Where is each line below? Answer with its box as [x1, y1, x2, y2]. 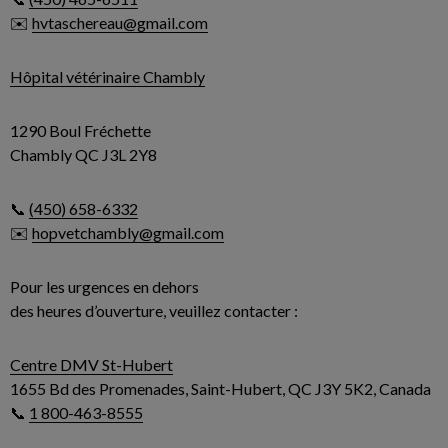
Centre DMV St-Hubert [10, 355, 173, 374]
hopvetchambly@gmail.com [32, 223, 224, 242]
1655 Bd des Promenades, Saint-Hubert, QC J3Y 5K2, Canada [10, 379, 437, 398]
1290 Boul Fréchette [10, 121, 154, 140]
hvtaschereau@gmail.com [32, 13, 208, 32]
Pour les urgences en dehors [10, 277, 199, 296]
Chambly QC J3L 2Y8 [10, 145, 160, 164]
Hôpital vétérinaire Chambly [10, 67, 205, 86]
